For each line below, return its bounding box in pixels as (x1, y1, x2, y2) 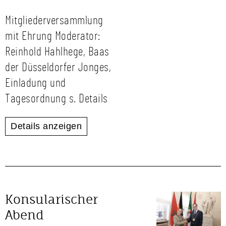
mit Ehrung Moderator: (5, 30, 100, 42)
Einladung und (5, 77, 66, 89)
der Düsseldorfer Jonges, (5, 62, 111, 74)
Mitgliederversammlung (5, 15, 103, 27)
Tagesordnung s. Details (5, 93, 108, 105)
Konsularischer (5, 192, 98, 207)
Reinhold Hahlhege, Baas (5, 46, 109, 58)
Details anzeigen (11, 121, 82, 131)
